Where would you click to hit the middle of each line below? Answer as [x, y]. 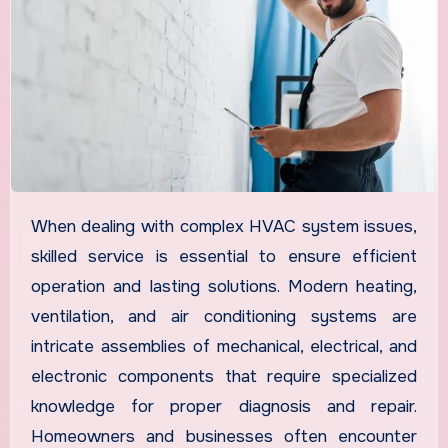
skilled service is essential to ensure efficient [224, 257]
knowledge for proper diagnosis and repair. [224, 407]
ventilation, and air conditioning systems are [224, 317]
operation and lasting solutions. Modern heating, [224, 287]
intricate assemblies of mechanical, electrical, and [224, 347]
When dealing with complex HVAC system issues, [39, 227]
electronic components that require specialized [224, 377]
